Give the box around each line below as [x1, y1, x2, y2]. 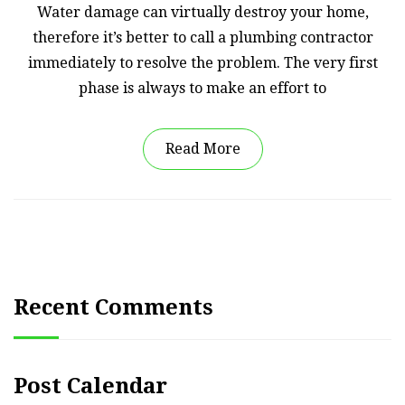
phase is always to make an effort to [79, 79, 326, 97]
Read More [165, 139, 240, 157]
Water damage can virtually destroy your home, [36, 3, 369, 21]
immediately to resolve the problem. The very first [27, 53, 378, 71]
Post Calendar [14, 372, 167, 399]
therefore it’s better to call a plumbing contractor [32, 28, 373, 46]
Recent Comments [14, 294, 213, 320]
